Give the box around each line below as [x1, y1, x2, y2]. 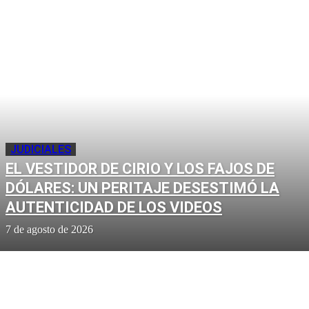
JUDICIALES [10, 142, 71, 156]
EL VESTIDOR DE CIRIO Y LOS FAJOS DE [6, 159, 275, 177]
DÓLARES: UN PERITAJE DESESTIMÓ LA [6, 179, 279, 197]
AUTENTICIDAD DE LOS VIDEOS [6, 198, 222, 216]
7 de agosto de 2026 [6, 223, 93, 235]
